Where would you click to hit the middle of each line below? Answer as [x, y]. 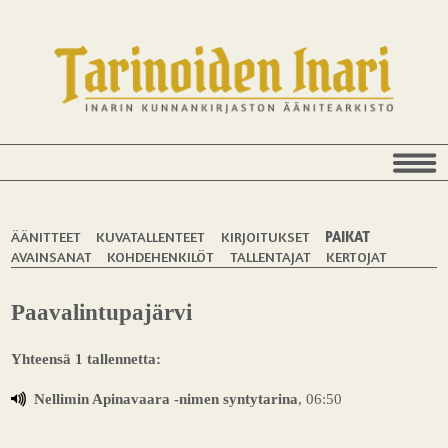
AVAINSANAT [52, 256]
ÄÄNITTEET [46, 236]
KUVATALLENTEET [151, 236]
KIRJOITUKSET [265, 236]
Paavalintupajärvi [102, 313]
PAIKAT [347, 236]
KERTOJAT [356, 256]
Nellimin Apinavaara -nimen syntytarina [166, 398]
